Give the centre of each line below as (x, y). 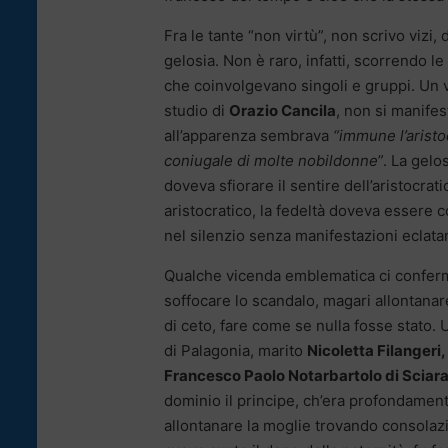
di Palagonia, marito (235, 351)
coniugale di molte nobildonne (271, 161)
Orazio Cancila (282, 111)
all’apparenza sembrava (248, 136)
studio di (196, 111)
